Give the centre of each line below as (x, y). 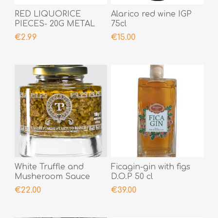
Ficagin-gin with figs (150, 167)
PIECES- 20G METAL (55, 24)
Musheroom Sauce (52, 177)
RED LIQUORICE (48, 14)
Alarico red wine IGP (151, 14)
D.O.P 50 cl (132, 177)
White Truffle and (49, 167)
